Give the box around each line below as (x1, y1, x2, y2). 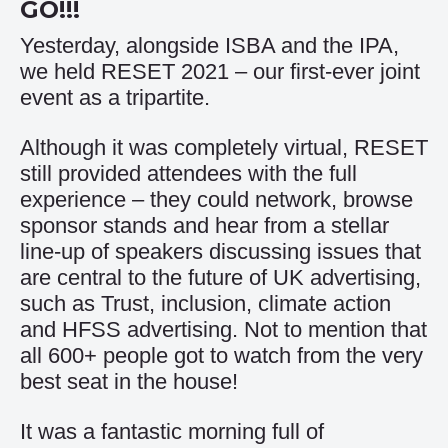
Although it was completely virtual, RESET (20, 135, 428, 160)
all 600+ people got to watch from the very (20, 343, 423, 368)
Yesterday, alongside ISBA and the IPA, (20, 33, 399, 58)
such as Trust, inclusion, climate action (20, 291, 391, 316)
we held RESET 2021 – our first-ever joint (20, 59, 420, 84)
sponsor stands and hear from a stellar (20, 213, 389, 238)
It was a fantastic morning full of (20, 419, 324, 444)
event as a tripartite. (20, 85, 210, 110)
